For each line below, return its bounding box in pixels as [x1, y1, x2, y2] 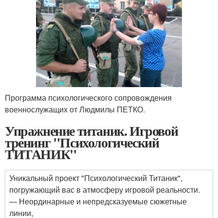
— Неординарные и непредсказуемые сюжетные [9, 196, 187, 207]
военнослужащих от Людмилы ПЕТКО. [5, 104, 145, 115]
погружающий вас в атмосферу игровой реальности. [9, 184, 200, 196]
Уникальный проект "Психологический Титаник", [9, 172, 182, 184]
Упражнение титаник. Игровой [5, 121, 178, 141]
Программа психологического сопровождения [5, 92, 172, 104]
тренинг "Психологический [5, 132, 159, 153]
